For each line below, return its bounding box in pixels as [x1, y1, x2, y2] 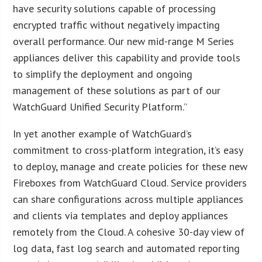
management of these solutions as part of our [13, 83, 221, 97]
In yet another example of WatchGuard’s [13, 126, 192, 140]
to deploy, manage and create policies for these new [13, 159, 248, 173]
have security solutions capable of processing [13, 1, 216, 15]
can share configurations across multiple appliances [13, 192, 244, 206]
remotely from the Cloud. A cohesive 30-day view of [13, 225, 245, 239]
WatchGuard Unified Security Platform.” [13, 99, 188, 113]
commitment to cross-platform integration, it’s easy [13, 143, 243, 157]
